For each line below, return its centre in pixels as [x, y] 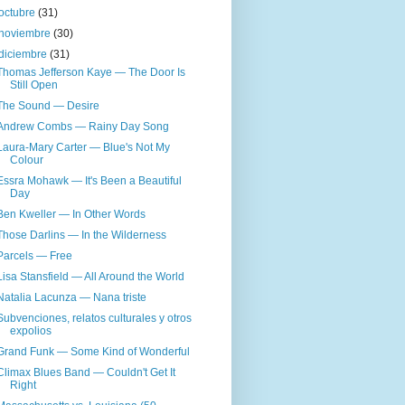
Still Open [33, 85]
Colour [26, 160]
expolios [30, 331]
